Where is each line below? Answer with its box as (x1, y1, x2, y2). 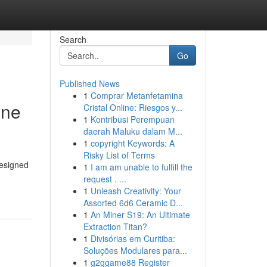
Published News (59, 77, 120, 89)
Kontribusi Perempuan (90, 113, 175, 125)
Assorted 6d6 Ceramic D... (83, 197, 183, 209)
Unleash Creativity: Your (90, 185, 181, 197)
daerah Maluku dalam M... (83, 125, 182, 137)
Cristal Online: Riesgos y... (83, 101, 182, 113)
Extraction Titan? (83, 221, 147, 232)
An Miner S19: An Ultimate (90, 209, 190, 221)
